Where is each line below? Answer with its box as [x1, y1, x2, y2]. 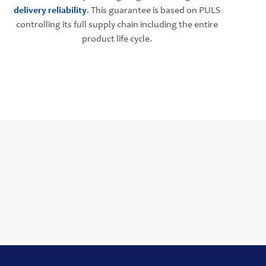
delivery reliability [14, 6, 87, 15]
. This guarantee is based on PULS [87, 6, 221, 15]
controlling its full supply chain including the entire [16, 20, 218, 30]
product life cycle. [82, 34, 153, 44]
